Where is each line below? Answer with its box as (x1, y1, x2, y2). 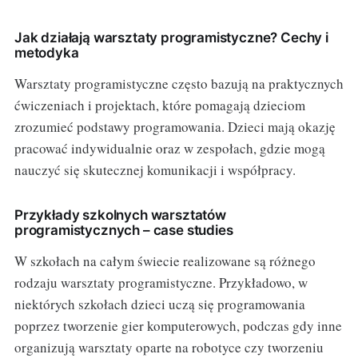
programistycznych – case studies (14, 221, 233, 238)
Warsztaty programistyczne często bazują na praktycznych (14, 74, 344, 93)
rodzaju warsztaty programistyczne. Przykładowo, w (14, 272, 308, 292)
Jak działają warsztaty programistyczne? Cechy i (14, 29, 328, 46)
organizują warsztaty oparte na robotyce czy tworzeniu (14, 337, 324, 356)
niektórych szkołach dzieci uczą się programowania (14, 294, 305, 313)
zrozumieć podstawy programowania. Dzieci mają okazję (14, 117, 336, 136)
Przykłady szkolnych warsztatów (14, 206, 226, 223)
